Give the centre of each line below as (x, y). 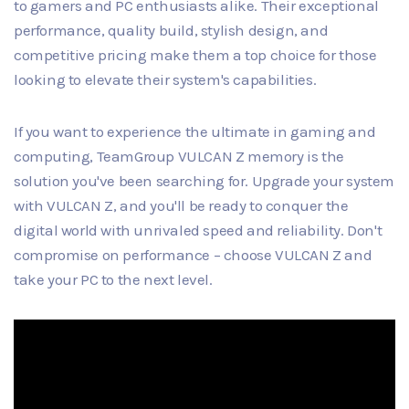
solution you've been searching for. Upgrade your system (204, 180)
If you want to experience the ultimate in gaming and (195, 131)
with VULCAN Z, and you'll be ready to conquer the (181, 205)
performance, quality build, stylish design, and (171, 30)
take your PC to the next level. (113, 279)
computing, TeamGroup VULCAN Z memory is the (179, 156)
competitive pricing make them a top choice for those (195, 54)
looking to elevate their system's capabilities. (165, 79)
